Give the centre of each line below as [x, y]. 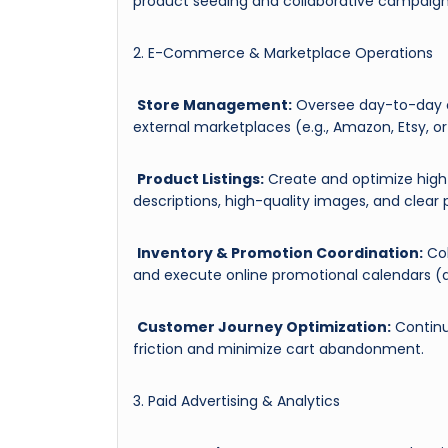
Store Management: [214, 104]
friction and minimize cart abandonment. [278, 348]
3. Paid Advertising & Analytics [236, 400]
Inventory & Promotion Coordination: [280, 252]
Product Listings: [200, 178]
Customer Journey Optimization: [264, 326]
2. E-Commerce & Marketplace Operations [283, 52]
